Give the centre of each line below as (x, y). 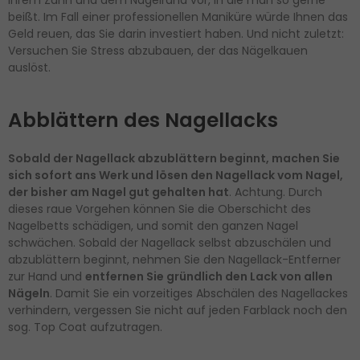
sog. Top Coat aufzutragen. (85, 327)
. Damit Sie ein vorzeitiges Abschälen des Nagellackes (199, 293)
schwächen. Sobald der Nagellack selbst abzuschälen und (170, 242)
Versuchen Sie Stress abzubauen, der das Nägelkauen (158, 51)
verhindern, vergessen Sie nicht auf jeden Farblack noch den (178, 310)
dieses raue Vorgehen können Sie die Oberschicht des (160, 209)
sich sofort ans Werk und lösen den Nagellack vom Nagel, (176, 175)
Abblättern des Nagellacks (143, 121)
